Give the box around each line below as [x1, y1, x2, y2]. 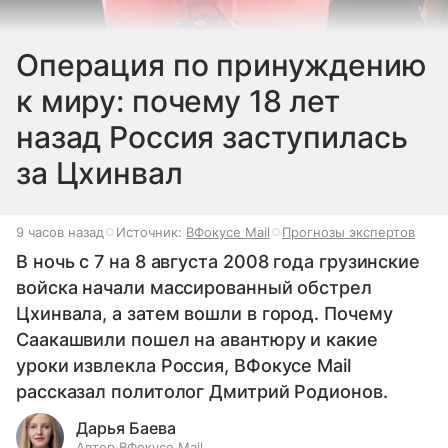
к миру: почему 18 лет [16, 83, 340, 120]
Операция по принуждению [16, 47, 427, 84]
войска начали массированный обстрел [16, 277, 372, 299]
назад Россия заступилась [16, 119, 408, 156]
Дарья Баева [76, 418, 176, 439]
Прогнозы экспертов [282, 224, 415, 241]
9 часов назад [16, 224, 104, 241]
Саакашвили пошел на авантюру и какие [16, 329, 378, 351]
